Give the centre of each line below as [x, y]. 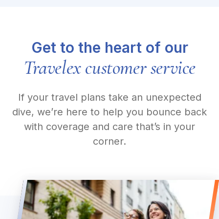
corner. [109, 141]
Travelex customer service [109, 67]
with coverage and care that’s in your [109, 127]
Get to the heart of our [109, 47]
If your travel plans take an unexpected [109, 97]
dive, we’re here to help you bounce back [109, 112]
